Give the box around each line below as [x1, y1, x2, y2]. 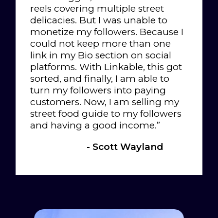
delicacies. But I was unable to [30, 15, 167, 26]
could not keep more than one [30, 38, 171, 50]
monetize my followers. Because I [30, 26, 183, 38]
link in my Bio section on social [30, 50, 171, 61]
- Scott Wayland [87, 141, 163, 153]
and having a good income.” [30, 120, 160, 131]
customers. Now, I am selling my [30, 96, 179, 108]
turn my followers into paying [30, 85, 166, 96]
